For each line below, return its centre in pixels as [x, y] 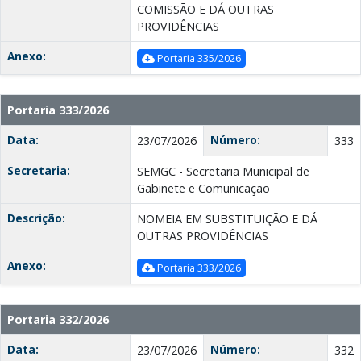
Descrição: [36, 218]
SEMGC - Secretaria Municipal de [223, 172]
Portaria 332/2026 [58, 320]
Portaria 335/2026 [198, 58]
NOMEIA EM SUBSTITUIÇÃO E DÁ [227, 219]
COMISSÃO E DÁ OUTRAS [205, 10]
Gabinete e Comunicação [203, 189]
